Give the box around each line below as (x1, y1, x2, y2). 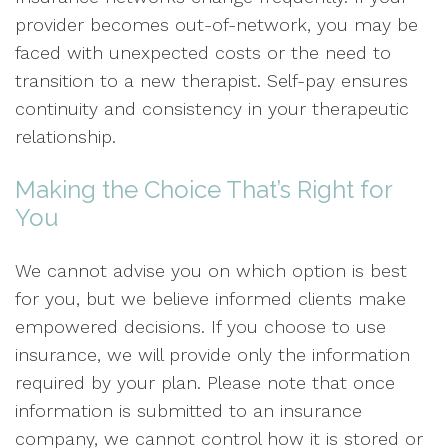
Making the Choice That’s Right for (15, 175, 392, 204)
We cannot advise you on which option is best (15, 260, 407, 281)
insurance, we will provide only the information (15, 344, 410, 365)
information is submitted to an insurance (15, 400, 362, 421)
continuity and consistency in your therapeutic (15, 98, 409, 119)
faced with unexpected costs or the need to (15, 42, 391, 63)
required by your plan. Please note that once (15, 372, 395, 393)
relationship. (15, 126, 116, 147)
